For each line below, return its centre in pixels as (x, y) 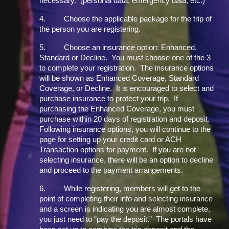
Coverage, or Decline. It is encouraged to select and (127, 88)
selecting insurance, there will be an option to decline (127, 160)
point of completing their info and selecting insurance (126, 199)
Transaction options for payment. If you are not (118, 150)
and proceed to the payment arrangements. (111, 170)
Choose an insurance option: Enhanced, (131, 48)
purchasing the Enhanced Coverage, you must (117, 109)
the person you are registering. (90, 29)
